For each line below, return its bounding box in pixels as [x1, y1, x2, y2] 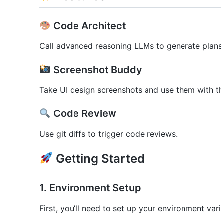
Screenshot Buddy [50, 63, 142, 75]
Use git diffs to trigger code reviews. [39, 128, 178, 139]
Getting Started [53, 151, 145, 166]
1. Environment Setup [39, 182, 141, 194]
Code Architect [50, 19, 126, 32]
